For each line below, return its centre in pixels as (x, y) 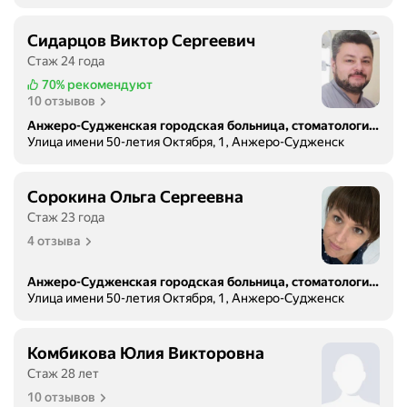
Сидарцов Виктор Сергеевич (141, 41)
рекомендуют (109, 85)
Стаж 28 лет (63, 374)
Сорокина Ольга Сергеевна (135, 197)
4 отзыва (54, 241)
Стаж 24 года (66, 61)
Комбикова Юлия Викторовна (146, 353)
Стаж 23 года (66, 218)
